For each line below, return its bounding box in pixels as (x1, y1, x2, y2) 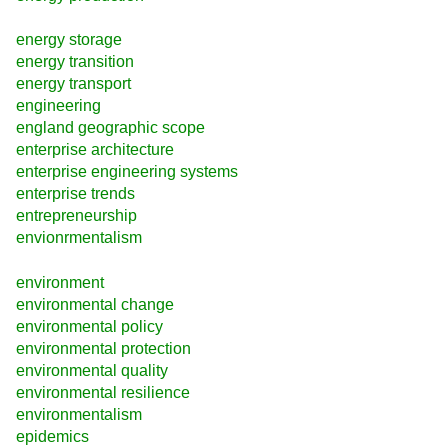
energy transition (16, 53, 134, 71)
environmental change (16, 295, 174, 313)
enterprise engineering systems (16, 163, 238, 181)
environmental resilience (16, 383, 190, 401)
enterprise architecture (16, 141, 174, 159)
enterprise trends (16, 185, 135, 203)
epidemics (16, 427, 89, 445)
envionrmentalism (16, 229, 142, 247)
